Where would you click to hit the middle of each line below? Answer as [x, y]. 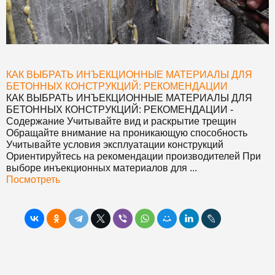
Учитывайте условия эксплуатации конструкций [115, 144]
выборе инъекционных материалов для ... [102, 168]
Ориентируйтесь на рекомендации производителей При [134, 156]
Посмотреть [33, 179]
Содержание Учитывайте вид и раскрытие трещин [121, 121]
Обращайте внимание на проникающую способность [127, 133]
